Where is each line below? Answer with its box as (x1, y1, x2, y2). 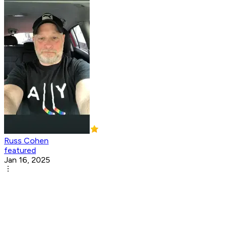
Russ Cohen (4, 136, 49, 146)
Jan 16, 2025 (4, 155, 50, 165)
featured (4, 145, 36, 156)
